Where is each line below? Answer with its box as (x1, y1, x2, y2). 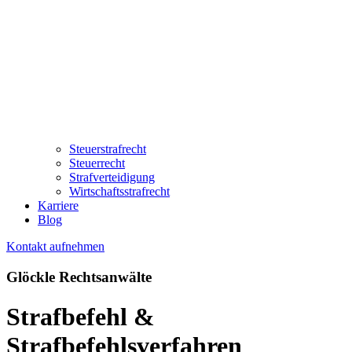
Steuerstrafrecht (69, 142, 146, 156)
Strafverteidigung (69, 170, 155, 185)
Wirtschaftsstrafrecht (69, 185, 170, 199)
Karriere (38, 199, 79, 213)
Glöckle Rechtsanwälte (6, 268, 152, 285)
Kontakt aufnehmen (6, 240, 104, 254)
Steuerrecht (69, 156, 125, 170)
